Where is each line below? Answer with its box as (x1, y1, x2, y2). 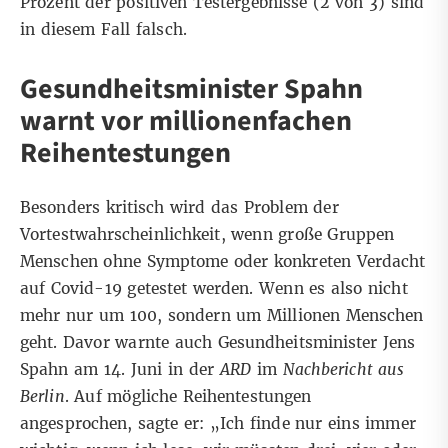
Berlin (20, 386, 65, 406)
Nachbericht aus (282, 359, 404, 379)
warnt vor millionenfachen (20, 100, 352, 141)
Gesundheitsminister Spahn (20, 68, 363, 109)
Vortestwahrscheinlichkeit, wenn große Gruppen (20, 224, 395, 244)
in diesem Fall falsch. (20, 19, 193, 39)
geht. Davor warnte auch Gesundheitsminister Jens (20, 332, 416, 352)
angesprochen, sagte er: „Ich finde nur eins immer (20, 413, 416, 433)
